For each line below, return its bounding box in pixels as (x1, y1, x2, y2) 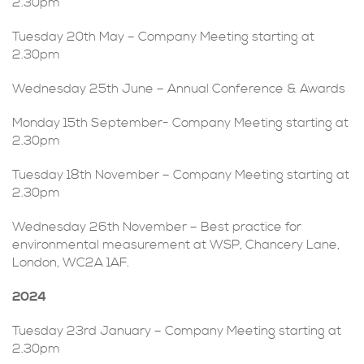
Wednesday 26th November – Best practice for (12, 219, 301, 235)
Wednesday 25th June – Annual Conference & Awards (12, 80, 345, 97)
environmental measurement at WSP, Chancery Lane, (12, 236, 340, 253)
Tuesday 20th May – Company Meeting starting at (12, 28, 314, 45)
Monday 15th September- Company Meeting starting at (12, 115, 349, 131)
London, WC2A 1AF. (12, 254, 129, 271)
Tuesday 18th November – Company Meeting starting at (12, 167, 349, 183)
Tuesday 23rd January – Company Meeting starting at (12, 323, 341, 339)
